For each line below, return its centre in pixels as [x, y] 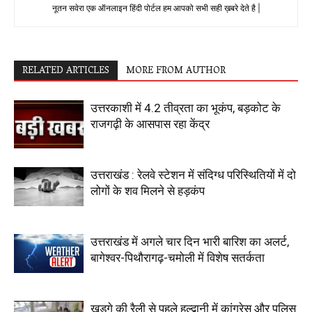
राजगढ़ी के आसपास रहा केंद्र [150, 124]
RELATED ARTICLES [66, 72]
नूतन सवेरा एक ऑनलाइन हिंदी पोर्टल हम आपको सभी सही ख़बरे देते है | [156, 8]
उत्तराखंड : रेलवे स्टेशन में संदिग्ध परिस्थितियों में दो [193, 175]
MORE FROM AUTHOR [176, 72]
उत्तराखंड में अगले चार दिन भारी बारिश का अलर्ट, [190, 242]
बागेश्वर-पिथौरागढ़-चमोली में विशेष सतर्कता [178, 258]
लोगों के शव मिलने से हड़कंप [148, 191]
